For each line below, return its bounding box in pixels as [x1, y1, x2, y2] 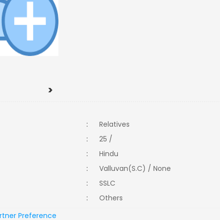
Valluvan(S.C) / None [99, 164, 171, 173]
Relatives [99, 119, 130, 129]
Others [99, 193, 129, 203]
